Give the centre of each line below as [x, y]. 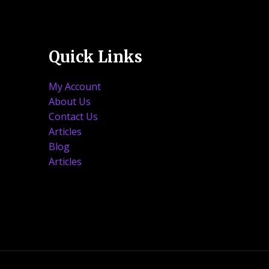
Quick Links [95, 56]
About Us [70, 101]
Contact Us [73, 116]
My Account [75, 86]
